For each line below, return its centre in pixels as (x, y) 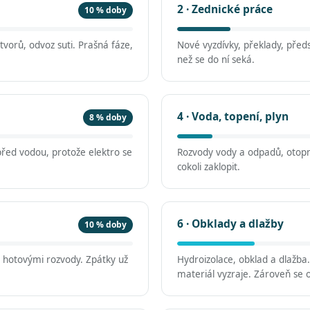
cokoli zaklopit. (209, 167)
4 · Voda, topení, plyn (233, 116)
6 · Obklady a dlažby (230, 224)
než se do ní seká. (216, 60)
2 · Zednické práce (225, 9)
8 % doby (108, 117)
